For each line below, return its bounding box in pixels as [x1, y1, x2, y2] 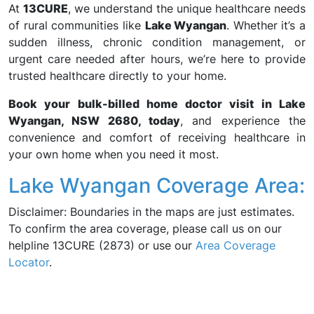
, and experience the [180, 114, 306, 128]
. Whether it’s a [226, 18, 306, 32]
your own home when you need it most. [8, 147, 219, 161]
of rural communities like [8, 18, 145, 32]
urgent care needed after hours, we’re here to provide [8, 52, 306, 66]
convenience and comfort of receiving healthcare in [8, 130, 306, 144]
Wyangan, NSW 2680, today [8, 114, 180, 128]
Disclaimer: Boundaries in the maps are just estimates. [8, 205, 294, 219]
